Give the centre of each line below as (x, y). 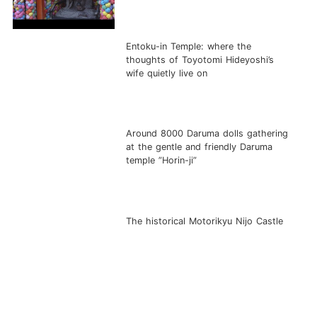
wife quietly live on (167, 74)
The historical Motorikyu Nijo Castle (205, 221)
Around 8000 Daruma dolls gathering (207, 134)
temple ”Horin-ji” (162, 161)
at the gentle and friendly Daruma (200, 147)
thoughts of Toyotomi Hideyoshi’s (200, 60)
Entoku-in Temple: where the (189, 47)
